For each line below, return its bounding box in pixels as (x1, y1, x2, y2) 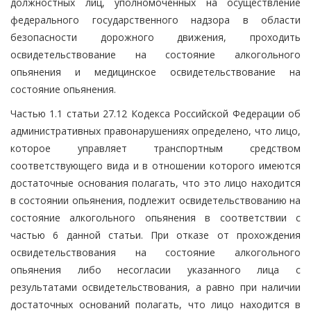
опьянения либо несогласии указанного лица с (10, 262, 301, 276)
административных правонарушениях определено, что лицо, (10, 124, 301, 137)
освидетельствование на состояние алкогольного (10, 47, 301, 61)
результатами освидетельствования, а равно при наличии (10, 280, 301, 294)
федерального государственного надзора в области (10, 12, 301, 26)
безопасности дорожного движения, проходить (10, 30, 301, 44)
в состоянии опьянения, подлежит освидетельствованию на (10, 193, 301, 207)
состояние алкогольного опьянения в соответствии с (10, 210, 301, 224)
